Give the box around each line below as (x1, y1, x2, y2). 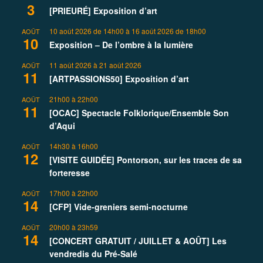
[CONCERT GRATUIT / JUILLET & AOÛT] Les (49, 235, 227, 247)
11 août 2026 (49, 60, 92, 70)
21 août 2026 (99, 60, 141, 70)
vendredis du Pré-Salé (49, 248, 137, 260)
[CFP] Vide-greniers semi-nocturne (49, 201, 188, 213)
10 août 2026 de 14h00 (49, 26, 124, 36)
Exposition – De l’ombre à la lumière (49, 39, 193, 51)
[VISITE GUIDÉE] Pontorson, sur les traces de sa (49, 154, 242, 166)
